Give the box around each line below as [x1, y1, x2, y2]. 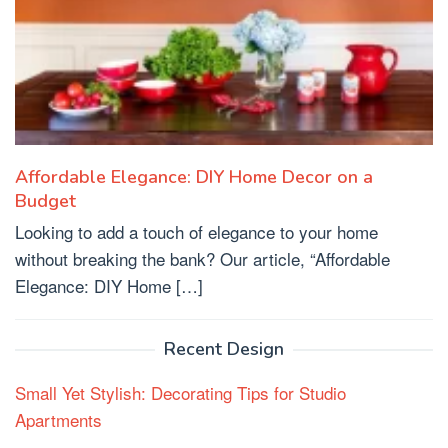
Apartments [15, 406, 102, 432]
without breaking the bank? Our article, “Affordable [15, 245, 390, 271]
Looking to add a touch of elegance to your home [15, 218, 378, 244]
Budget [15, 188, 76, 213]
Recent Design [164, 336, 284, 361]
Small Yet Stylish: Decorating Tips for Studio [15, 379, 346, 405]
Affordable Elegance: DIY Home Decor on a [15, 164, 373, 189]
